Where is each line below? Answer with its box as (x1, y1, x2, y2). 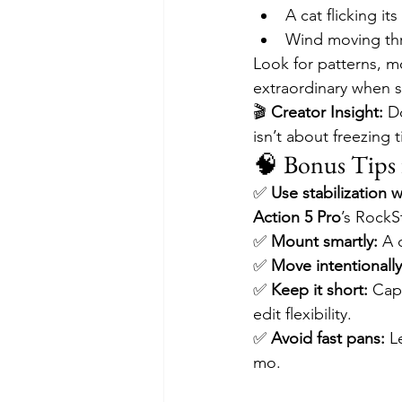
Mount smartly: (271, 232, 378, 251)
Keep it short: (271, 280, 368, 300)
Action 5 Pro (253, 207, 341, 227)
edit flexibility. (253, 304, 352, 324)
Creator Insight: (271, 102, 383, 122)
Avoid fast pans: (271, 328, 385, 348)
